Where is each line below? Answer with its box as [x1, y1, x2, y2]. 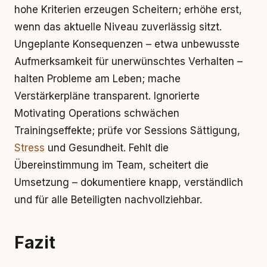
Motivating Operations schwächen [14, 107, 179, 119]
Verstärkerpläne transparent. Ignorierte [14, 90, 200, 102]
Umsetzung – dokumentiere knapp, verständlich [14, 176, 243, 188]
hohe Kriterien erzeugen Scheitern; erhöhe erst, [14, 4, 242, 15]
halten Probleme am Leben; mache [14, 73, 181, 85]
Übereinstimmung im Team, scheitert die [14, 159, 209, 171]
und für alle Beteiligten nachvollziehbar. [14, 194, 202, 206]
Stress [14, 142, 45, 154]
